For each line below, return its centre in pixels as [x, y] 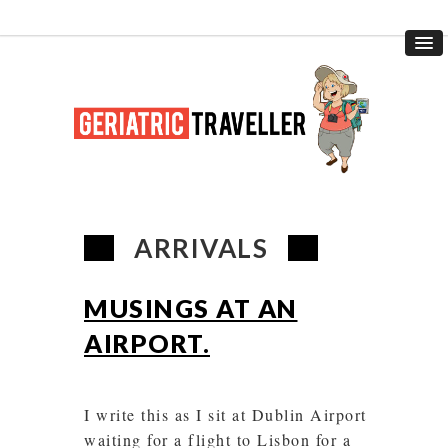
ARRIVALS [201, 247]
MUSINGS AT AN [191, 307]
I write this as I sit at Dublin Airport [225, 414]
